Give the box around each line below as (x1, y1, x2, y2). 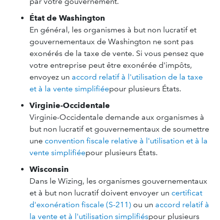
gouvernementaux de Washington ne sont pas (29, 37, 193, 46)
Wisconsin (29, 165, 69, 174)
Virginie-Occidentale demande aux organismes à (29, 112, 204, 122)
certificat (171, 188, 202, 197)
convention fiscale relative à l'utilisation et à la (45, 136, 208, 145)
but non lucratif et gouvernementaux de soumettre (29, 124, 209, 134)
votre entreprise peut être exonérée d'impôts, (29, 60, 192, 70)
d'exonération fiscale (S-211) (29, 200, 131, 209)
